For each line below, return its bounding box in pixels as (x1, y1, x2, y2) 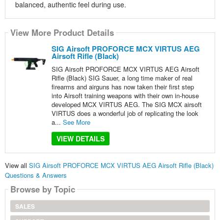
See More (62, 117, 90, 127)
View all (4, 161, 29, 170)
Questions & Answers (4, 170, 67, 180)
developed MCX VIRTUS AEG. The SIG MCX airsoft (51, 99, 202, 109)
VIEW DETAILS (56, 133, 105, 143)
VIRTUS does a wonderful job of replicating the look (51, 108, 198, 118)
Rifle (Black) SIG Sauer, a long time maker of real (51, 73, 192, 82)
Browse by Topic (10, 183, 75, 195)
